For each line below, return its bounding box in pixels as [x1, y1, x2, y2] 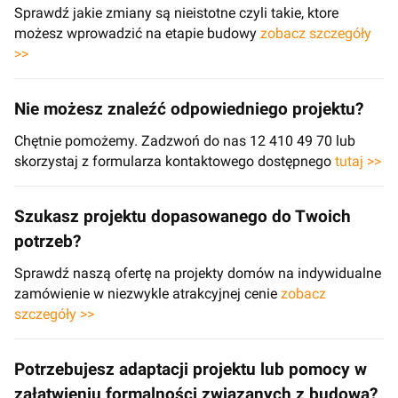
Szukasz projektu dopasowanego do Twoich [14, 206, 351, 227]
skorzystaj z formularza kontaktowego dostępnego [14, 152, 335, 170]
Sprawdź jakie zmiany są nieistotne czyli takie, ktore [14, 4, 338, 21]
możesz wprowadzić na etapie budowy [14, 24, 260, 42]
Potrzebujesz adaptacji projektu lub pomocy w [14, 359, 367, 379]
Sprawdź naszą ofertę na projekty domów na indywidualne [14, 264, 381, 282]
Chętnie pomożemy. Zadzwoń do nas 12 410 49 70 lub [14, 131, 355, 149]
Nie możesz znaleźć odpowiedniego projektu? [14, 99, 363, 119]
